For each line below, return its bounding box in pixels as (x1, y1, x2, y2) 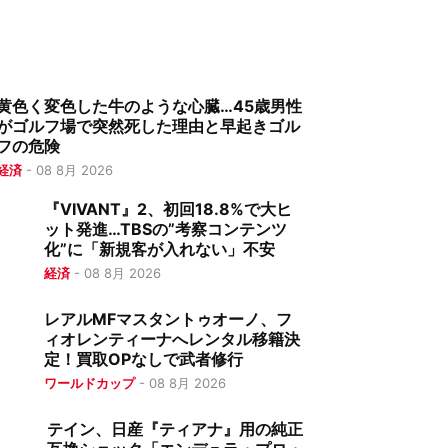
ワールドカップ (44, 375, 136, 391)
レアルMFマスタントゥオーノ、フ (44, 309, 293, 329)
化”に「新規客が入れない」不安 (43, 239, 275, 259)
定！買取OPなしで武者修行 (44, 349, 244, 369)
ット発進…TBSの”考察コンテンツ (43, 219, 287, 239)
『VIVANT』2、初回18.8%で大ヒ (43, 199, 292, 219)
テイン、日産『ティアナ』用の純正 (46, 419, 303, 439)
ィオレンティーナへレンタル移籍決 (44, 329, 301, 349)
